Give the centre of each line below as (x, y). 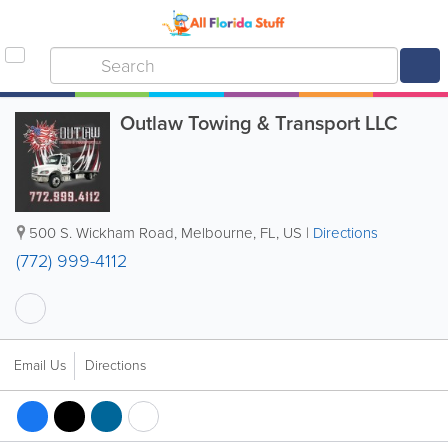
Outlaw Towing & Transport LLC (258, 123)
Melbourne (217, 233)
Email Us (40, 365)
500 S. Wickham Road (101, 233)
